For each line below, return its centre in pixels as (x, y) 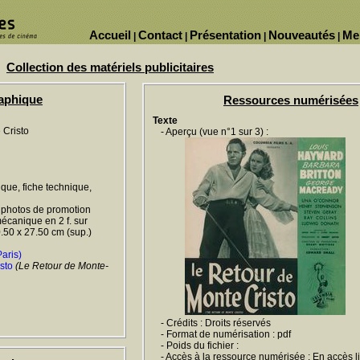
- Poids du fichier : (200, 346)
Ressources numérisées (291, 100)
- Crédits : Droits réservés (216, 323)
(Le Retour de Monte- (62, 266)
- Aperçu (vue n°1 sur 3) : (215, 132)
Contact (160, 35)
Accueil (110, 35)
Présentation (225, 35)
